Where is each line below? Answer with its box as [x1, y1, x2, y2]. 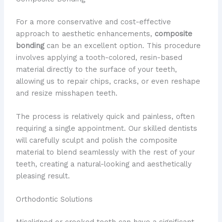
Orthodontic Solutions [15, 195, 93, 204]
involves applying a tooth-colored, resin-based [15, 53, 182, 62]
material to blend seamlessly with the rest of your [15, 147, 195, 157]
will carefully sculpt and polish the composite [15, 135, 177, 145]
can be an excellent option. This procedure [44, 41, 201, 50]
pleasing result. [15, 171, 70, 180]
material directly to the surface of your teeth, [15, 64, 177, 74]
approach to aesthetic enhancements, [15, 29, 155, 38]
